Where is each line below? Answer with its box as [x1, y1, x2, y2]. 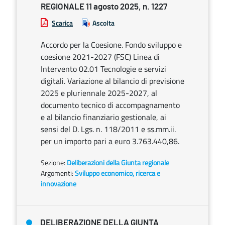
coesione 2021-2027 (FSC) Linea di [41, 51, 160, 63]
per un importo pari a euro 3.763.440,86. [41, 135, 179, 147]
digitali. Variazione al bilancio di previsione [41, 75, 184, 87]
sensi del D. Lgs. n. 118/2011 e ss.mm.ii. [41, 123, 176, 135]
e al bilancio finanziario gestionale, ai [41, 111, 166, 123]
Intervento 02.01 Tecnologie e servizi [41, 63, 166, 75]
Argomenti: [41, 168, 73, 178]
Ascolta [92, 18, 115, 28]
